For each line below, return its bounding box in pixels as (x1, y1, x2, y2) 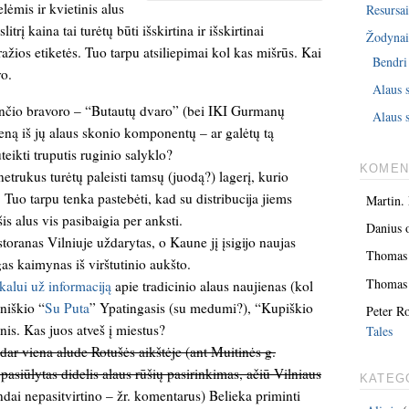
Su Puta (45, 298, 89, 317)
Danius (366, 218, 403, 236)
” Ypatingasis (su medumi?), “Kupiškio (89, 298, 313, 317)
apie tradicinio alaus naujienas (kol (111, 276, 313, 295)
